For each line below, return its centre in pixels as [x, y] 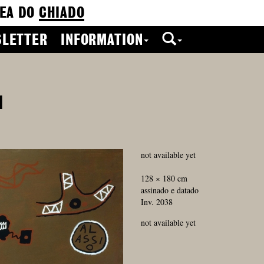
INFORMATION [102, 41]
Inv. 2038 [157, 202]
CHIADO [62, 14]
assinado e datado [170, 190]
